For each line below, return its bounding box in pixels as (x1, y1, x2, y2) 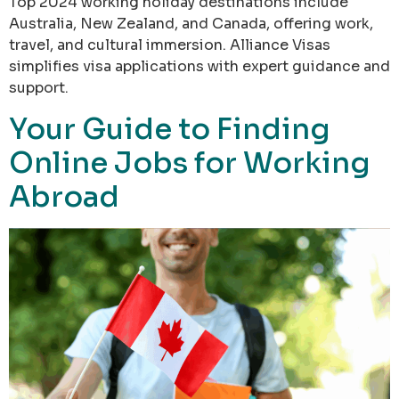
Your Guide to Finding (9, 110, 330, 147)
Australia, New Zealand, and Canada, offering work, (9, 14, 373, 34)
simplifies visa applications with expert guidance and (9, 57, 390, 77)
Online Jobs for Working (9, 144, 370, 181)
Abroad (9, 178, 119, 215)
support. (9, 78, 69, 98)
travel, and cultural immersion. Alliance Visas (9, 36, 330, 55)
